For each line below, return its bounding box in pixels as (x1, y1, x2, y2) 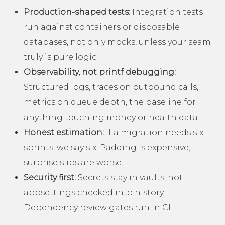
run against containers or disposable (24, 22, 180, 32)
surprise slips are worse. (24, 157, 123, 167)
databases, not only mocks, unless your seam (24, 37, 211, 47)
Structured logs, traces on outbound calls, (24, 82, 198, 92)
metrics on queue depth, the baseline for (24, 97, 196, 107)
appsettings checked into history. (24, 187, 165, 197)
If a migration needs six (104, 127, 203, 137)
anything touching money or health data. (24, 112, 199, 122)
